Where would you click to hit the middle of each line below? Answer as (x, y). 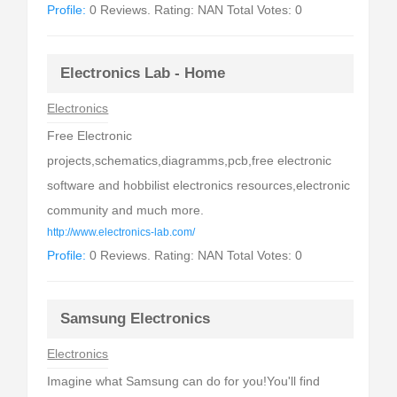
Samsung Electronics (136, 319)
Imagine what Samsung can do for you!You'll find (184, 381)
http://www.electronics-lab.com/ (121, 232)
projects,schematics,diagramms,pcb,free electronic (190, 160)
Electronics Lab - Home (143, 73)
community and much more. (126, 210)
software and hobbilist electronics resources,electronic (199, 185)
